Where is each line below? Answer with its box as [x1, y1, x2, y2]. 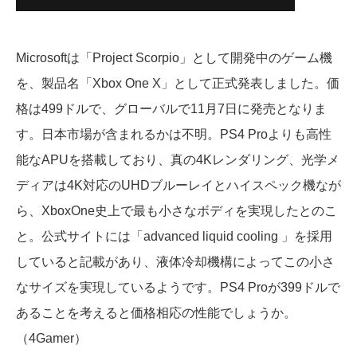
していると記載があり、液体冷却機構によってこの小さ [16, 255, 335, 269]
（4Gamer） [16, 331, 87, 345]
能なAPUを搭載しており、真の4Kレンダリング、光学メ [16, 153, 339, 167]
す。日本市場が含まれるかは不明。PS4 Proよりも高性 [16, 127, 331, 141]
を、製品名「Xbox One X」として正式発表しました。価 [16, 76, 339, 90]
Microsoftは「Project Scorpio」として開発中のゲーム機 [16, 51, 332, 65]
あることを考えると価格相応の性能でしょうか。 [16, 306, 296, 320]
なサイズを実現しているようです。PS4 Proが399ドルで [16, 280, 340, 294]
